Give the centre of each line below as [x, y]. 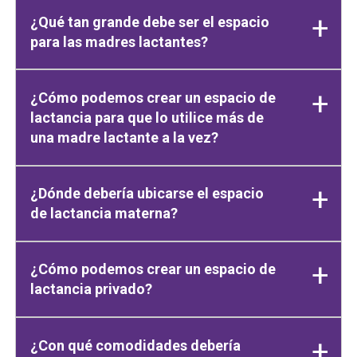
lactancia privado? [92, 289]
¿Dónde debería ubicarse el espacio [147, 194]
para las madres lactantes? [120, 41]
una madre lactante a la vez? [125, 137]
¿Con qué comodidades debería [136, 345]
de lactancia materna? [104, 214]
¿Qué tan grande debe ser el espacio [150, 22]
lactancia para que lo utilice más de [147, 117]
